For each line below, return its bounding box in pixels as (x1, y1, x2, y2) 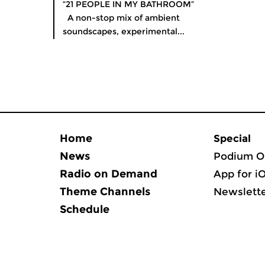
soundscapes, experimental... (63, 26, 185, 37)
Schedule (60, 203, 109, 216)
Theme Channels (60, 185, 150, 198)
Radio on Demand (60, 167, 157, 180)
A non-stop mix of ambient (63, 12, 180, 23)
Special (214, 132, 251, 144)
